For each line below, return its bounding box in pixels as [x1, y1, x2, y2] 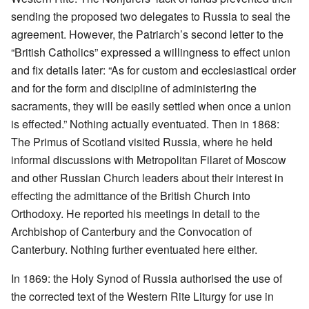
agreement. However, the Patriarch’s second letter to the [11, 26, 283, 42]
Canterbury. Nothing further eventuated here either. [11, 241, 257, 257]
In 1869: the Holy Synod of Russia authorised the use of [11, 270, 282, 286]
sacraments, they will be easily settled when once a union [11, 97, 291, 114]
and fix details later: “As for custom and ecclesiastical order [11, 61, 296, 78]
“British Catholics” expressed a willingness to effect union [11, 43, 290, 60]
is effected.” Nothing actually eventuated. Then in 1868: [11, 115, 279, 132]
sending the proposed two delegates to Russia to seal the [11, 8, 290, 24]
